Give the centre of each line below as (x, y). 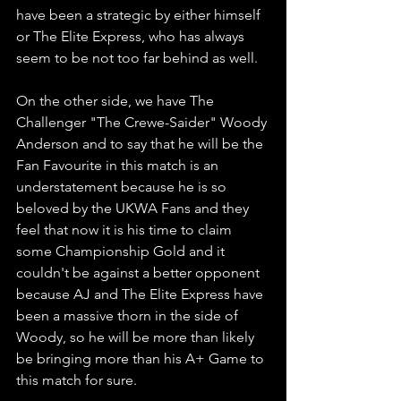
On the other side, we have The (117, 100)
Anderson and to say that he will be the (141, 143)
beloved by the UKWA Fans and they (134, 208)
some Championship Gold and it (122, 251)
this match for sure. (77, 380)
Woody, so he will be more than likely (137, 337)
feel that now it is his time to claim (126, 229)
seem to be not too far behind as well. (137, 57)
